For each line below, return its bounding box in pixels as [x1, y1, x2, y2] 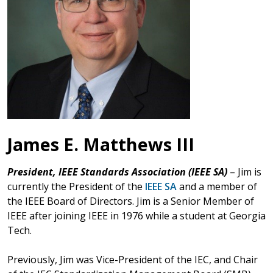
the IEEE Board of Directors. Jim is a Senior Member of [7, 194, 254, 208]
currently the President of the [7, 179, 145, 193]
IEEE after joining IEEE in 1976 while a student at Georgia [7, 208, 266, 222]
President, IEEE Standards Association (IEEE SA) [7, 165, 227, 179]
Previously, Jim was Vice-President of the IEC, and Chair [7, 252, 258, 266]
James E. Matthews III [7, 132, 194, 156]
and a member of [177, 179, 257, 193]
